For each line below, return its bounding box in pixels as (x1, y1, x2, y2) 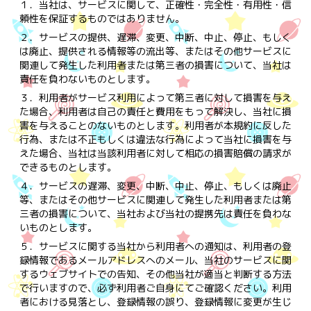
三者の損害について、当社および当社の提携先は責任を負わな (19, 206, 292, 220)
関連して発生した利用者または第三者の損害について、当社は (19, 58, 292, 72)
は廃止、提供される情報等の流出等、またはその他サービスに (19, 44, 292, 58)
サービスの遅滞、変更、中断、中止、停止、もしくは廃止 (38, 178, 292, 192)
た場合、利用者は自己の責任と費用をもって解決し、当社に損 (19, 104, 292, 118)
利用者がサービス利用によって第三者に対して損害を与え (38, 90, 292, 104)
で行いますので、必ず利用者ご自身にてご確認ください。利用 (19, 280, 292, 294)
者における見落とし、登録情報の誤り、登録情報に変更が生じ (19, 294, 292, 308)
